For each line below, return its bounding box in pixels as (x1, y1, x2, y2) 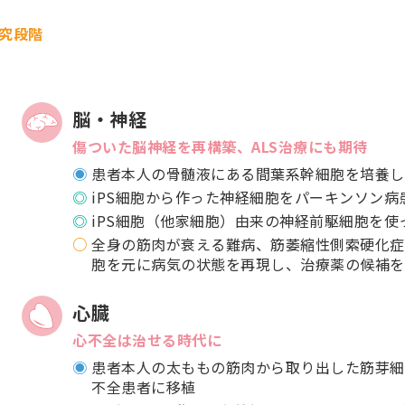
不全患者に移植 (91, 376, 196, 398)
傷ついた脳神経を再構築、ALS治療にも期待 (72, 136, 368, 157)
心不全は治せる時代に (72, 329, 221, 351)
